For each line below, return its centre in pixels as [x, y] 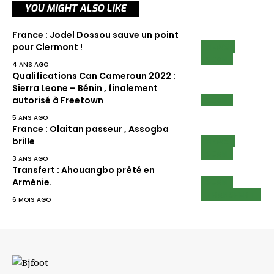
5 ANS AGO [30, 118]
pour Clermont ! [47, 47]
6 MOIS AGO [31, 200]
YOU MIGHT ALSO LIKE [76, 9]
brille [24, 142]
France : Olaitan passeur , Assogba [91, 129]
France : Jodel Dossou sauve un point [95, 35]
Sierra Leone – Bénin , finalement [85, 88]
